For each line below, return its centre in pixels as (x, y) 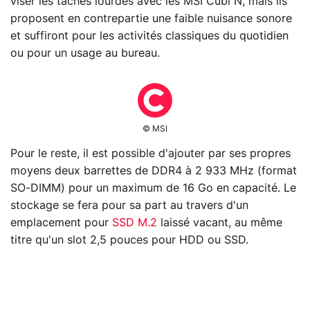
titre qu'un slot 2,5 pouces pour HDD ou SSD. (129, 240)
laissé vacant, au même (220, 222)
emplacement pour (61, 222)
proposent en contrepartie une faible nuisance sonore (151, 18)
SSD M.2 (135, 222)
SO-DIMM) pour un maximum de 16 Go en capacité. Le (153, 188)
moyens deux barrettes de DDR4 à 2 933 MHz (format (154, 171)
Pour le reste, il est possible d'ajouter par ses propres (151, 153)
